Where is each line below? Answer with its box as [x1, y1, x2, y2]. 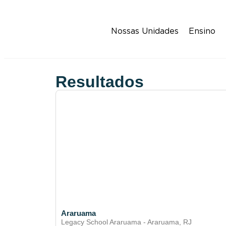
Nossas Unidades [111, 26, 179, 36]
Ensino [189, 26, 215, 36]
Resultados [55, 73, 144, 91]
